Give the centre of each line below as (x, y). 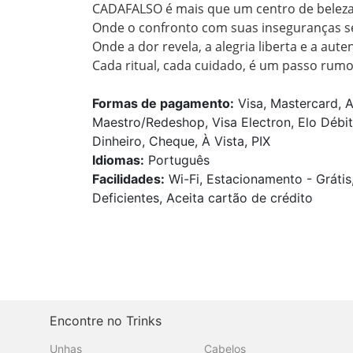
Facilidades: (128, 178)
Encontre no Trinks (106, 320)
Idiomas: (118, 160)
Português (177, 160)
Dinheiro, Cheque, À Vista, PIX (181, 141)
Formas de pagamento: (163, 103)
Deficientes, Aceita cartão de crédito (203, 197)
